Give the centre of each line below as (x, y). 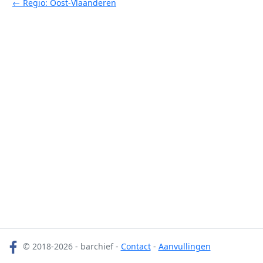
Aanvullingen (184, 246)
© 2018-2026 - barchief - (70, 246)
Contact (136, 246)
